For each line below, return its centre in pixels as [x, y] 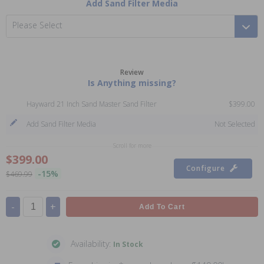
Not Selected [235, 124]
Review [132, 72]
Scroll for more [132, 146]
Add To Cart [162, 207]
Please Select [37, 25]
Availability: [90, 244]
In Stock [128, 244]
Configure [206, 168]
